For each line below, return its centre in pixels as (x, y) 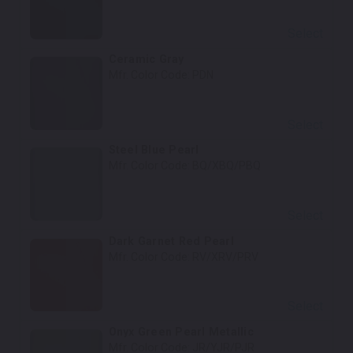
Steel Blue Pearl (154, 150)
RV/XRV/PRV (225, 256)
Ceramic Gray (146, 59)
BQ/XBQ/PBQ (226, 166)
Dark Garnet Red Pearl (171, 241)
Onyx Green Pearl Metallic (181, 331)
